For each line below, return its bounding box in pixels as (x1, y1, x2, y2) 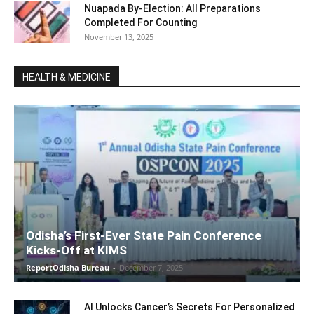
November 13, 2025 (84, 32, 153, 43)
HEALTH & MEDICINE (22, 71, 111, 83)
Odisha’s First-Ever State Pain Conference (26, 228, 261, 243)
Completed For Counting (84, 17, 197, 29)
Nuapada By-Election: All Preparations (84, 3, 261, 15)
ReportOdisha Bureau (26, 262, 109, 273)
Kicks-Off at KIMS (26, 243, 127, 258)
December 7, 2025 (119, 262, 183, 273)
